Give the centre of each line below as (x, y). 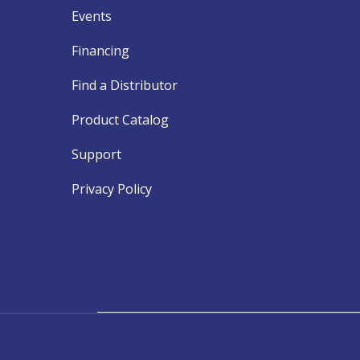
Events (92, 16)
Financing (101, 50)
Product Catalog (121, 119)
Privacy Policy (112, 188)
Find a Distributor (125, 85)
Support (97, 154)
